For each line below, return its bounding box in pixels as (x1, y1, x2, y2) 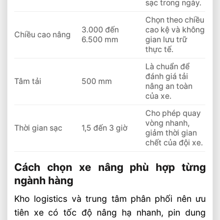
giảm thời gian (145, 128, 197, 138)
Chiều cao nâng (14, 30, 71, 40)
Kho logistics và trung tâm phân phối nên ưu (14, 193, 206, 204)
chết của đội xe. (145, 138, 203, 148)
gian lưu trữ (145, 35, 187, 45)
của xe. (145, 91, 171, 101)
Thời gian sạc (14, 123, 63, 133)
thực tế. (145, 45, 173, 55)
